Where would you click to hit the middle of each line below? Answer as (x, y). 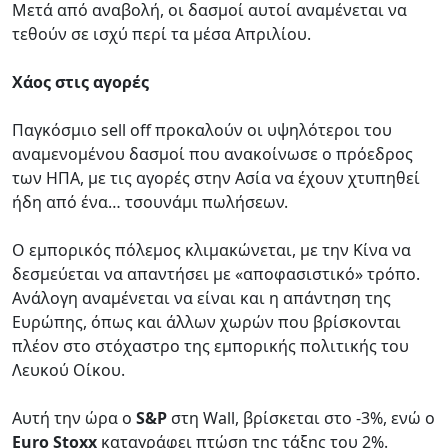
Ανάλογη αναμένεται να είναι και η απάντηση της (201, 297)
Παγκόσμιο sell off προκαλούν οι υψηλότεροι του (202, 129)
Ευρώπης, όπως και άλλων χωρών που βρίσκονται (206, 321)
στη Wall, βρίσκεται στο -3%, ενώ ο (301, 417)
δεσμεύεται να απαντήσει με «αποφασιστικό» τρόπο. (216, 273)
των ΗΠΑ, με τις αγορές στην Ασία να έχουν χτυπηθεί (216, 177)
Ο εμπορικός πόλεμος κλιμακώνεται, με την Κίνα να (211, 249)
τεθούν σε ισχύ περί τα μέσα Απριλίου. (161, 33)
